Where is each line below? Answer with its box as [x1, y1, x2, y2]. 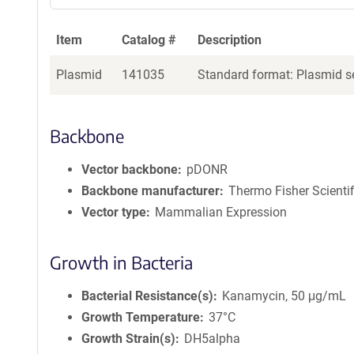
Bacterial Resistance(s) [81, 288, 213, 303]
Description [198, 32, 262, 47]
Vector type [81, 205, 146, 220]
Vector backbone [81, 162, 178, 177]
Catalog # [122, 32, 176, 47]
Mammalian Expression [155, 205, 288, 220]
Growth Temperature [81, 310, 200, 325]
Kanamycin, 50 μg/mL [222, 288, 347, 303]
